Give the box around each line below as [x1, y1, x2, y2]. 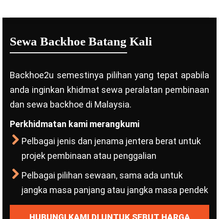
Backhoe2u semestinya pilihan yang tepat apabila [10, 70, 209, 80]
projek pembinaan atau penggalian [22, 151, 156, 161]
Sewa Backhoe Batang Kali [10, 35, 152, 48]
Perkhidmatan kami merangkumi [10, 119, 139, 129]
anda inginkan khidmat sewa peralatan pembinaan [10, 85, 209, 95]
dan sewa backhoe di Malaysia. [10, 99, 131, 109]
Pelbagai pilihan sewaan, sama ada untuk [22, 170, 183, 180]
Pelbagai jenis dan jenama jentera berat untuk [22, 136, 201, 146]
